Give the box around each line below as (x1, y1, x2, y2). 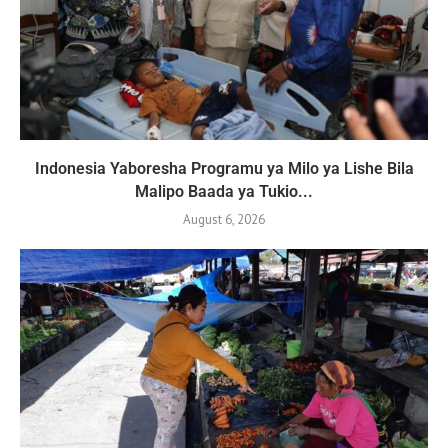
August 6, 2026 (183, 210, 265, 228)
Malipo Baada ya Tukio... (135, 181, 313, 201)
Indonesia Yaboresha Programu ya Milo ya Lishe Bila (34, 158, 414, 178)
